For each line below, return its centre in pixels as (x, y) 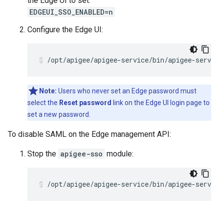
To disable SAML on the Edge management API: (89, 134)
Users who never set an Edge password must (127, 91)
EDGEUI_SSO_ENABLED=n (71, 12)
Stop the (43, 154)
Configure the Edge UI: (65, 30)
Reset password (85, 103)
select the (43, 103)
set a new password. (59, 114)
